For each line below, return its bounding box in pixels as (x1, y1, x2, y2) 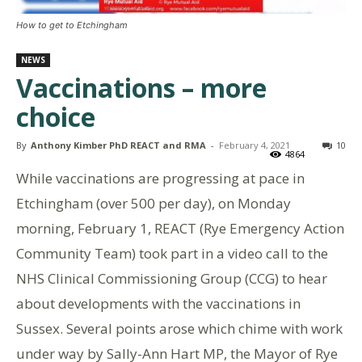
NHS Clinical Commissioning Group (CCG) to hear (16, 269, 327, 288)
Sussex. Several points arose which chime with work (16, 319, 343, 338)
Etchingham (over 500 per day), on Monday (16, 194, 291, 213)
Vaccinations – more (16, 70, 267, 105)
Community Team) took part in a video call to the (16, 244, 328, 263)
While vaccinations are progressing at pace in (16, 169, 305, 187)
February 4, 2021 (219, 139, 290, 151)
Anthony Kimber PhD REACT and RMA (31, 139, 206, 151)
